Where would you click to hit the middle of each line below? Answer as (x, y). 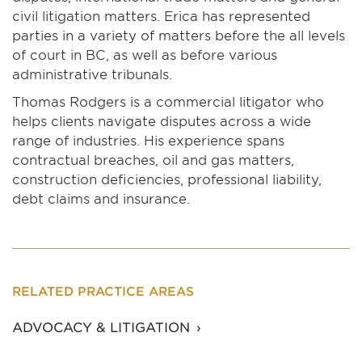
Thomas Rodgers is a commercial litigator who (168, 101)
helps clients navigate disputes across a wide (162, 121)
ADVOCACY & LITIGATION (101, 327)
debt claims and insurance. (101, 198)
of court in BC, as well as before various (145, 55)
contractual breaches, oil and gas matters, (153, 160)
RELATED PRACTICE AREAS (103, 291)
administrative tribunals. (92, 74)
